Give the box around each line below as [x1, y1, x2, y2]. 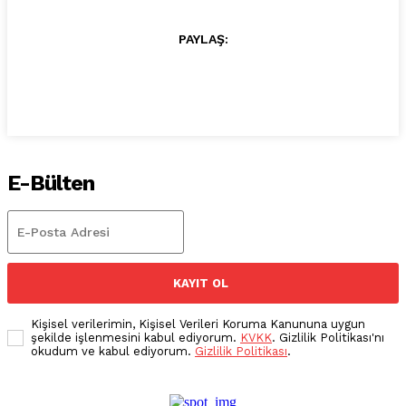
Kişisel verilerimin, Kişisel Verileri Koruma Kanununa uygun [31, 316, 365, 331]
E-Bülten [7, 169, 94, 196]
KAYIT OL [173, 275, 228, 290]
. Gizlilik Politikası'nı [272, 330, 384, 344]
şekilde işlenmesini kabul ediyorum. [31, 330, 240, 344]
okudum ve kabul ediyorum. [31, 343, 195, 358]
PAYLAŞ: [178, 31, 228, 46]
